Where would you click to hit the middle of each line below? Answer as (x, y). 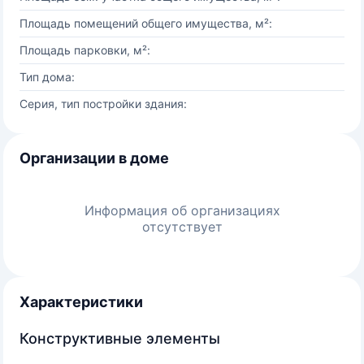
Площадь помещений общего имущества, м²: (146, 23)
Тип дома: (47, 77)
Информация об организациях (182, 210)
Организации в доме (94, 158)
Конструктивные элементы (120, 338)
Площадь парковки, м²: (85, 50)
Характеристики (81, 302)
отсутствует (182, 227)
